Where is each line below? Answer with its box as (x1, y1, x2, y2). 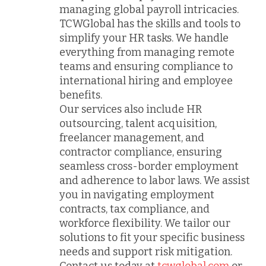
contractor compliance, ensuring (59, 145, 222, 159)
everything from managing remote (59, 45, 235, 59)
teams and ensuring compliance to (59, 59, 233, 73)
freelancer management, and (59, 131, 204, 144)
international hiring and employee (59, 74, 233, 87)
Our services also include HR (59, 102, 202, 116)
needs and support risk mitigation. (59, 245, 232, 258)
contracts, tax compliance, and (59, 202, 210, 216)
